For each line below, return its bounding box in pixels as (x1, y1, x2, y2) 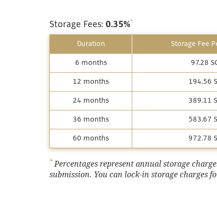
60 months (73, 135, 109, 142)
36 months (73, 116, 109, 124)
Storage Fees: (49, 20, 106, 29)
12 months (73, 78, 109, 86)
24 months (73, 97, 109, 105)
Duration (77, 40, 105, 48)
